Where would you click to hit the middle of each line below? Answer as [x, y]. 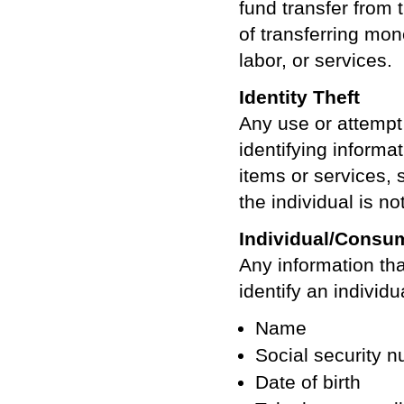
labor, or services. [316, 60]
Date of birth [308, 382]
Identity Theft [299, 97]
